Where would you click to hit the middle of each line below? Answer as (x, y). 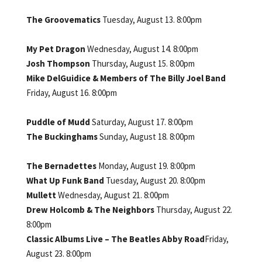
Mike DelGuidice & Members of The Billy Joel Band (126, 78)
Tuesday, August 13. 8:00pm (152, 19)
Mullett (42, 195)
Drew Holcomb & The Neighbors (91, 209)
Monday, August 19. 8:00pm (146, 166)
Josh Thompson (59, 63)
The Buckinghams (63, 136)
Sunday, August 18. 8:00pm (147, 136)
